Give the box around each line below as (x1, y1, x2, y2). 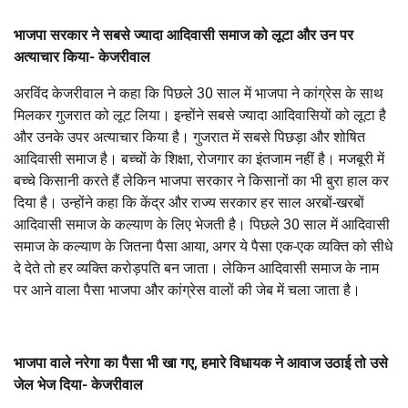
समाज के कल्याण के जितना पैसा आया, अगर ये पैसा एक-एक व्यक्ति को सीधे (14, 237, 393, 255)
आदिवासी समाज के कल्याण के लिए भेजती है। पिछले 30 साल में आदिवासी (14, 215, 390, 233)
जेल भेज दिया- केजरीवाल (14, 375, 143, 393)
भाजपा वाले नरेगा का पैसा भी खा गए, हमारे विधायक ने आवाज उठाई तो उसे (14, 353, 388, 372)
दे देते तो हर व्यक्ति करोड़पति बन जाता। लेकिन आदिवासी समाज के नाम (14, 259, 379, 277)
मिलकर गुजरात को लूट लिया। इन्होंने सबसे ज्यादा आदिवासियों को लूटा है (14, 106, 386, 124)
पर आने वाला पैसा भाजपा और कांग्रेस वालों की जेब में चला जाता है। (14, 280, 361, 299)
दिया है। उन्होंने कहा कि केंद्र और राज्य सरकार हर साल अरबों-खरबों (14, 193, 364, 211)
